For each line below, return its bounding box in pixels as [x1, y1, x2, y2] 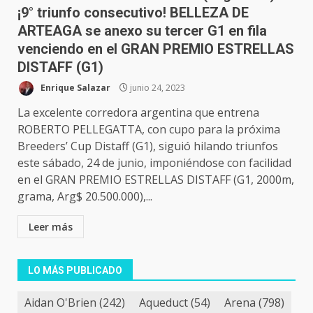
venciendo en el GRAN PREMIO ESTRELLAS [17, 41, 294, 57]
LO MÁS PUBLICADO [28, 265, 122, 276]
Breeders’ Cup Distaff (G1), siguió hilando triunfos [17, 138, 278, 154]
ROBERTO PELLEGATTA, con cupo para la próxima [17, 122, 280, 137]
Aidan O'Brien [24, 294, 96, 310]
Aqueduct [139, 294, 188, 310]
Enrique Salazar [38, 81, 110, 94]
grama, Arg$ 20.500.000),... [17, 189, 152, 204]
